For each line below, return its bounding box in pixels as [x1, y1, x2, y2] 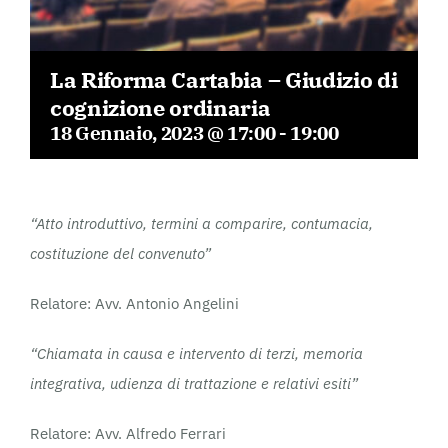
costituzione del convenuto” [30, 243, 211, 263]
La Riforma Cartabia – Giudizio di [50, 65, 398, 94]
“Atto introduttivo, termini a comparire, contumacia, [30, 213, 373, 233]
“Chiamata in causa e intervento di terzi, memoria [30, 343, 363, 363]
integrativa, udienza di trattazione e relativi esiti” [30, 373, 358, 393]
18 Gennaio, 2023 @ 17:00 [50, 119, 276, 145]
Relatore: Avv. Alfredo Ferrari [30, 423, 226, 443]
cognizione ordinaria [50, 93, 271, 122]
